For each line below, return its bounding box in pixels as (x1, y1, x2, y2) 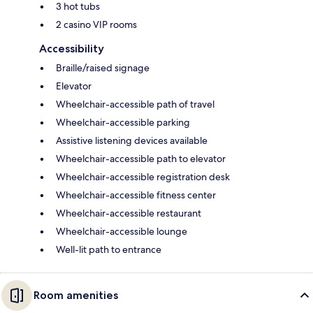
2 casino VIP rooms (56, 17, 137, 31)
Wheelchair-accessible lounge (56, 224, 187, 238)
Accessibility (39, 41, 104, 55)
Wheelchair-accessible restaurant (56, 206, 201, 219)
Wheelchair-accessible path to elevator (56, 152, 226, 165)
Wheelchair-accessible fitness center (56, 188, 216, 201)
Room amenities (34, 288, 118, 302)
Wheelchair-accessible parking (56, 115, 190, 129)
